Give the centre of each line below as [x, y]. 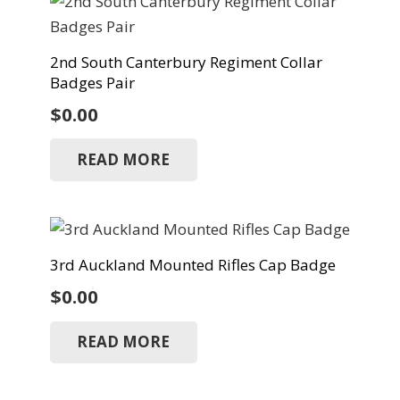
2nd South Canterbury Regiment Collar [186, 62]
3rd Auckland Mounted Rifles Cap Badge [192, 264]
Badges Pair [92, 82]
